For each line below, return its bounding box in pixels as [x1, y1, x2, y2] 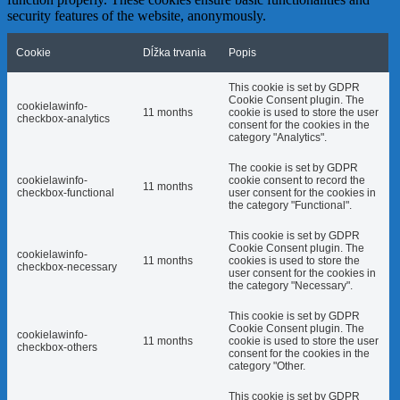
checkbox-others [17, 341, 97, 354]
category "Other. [229, 360, 305, 373]
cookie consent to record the [229, 174, 365, 187]
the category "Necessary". [229, 279, 353, 293]
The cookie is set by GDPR [229, 162, 358, 175]
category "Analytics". [229, 131, 327, 145]
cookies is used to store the [229, 254, 360, 268]
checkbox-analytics [17, 112, 110, 126]
